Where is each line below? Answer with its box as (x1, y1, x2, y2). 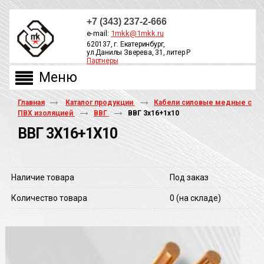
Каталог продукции (65, 98, 135, 107)
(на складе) (176, 193, 222, 203)
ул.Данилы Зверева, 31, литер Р (86, 48, 190, 57)
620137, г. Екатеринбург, (86, 40, 166, 48)
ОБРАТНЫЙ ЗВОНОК (164, 73, 233, 81)
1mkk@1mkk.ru (110, 29, 164, 38)
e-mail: (86, 29, 111, 38)
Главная (18, 98, 45, 107)
